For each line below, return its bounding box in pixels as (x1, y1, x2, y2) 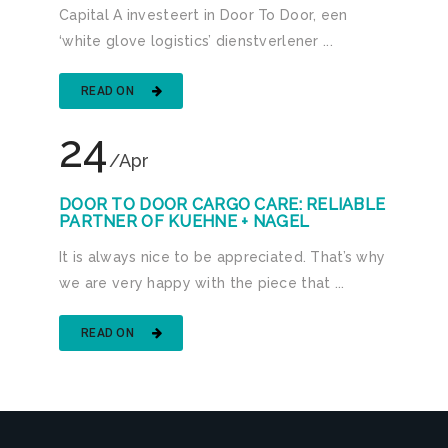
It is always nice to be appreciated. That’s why (59, 248, 386, 265)
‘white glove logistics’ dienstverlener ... (59, 32, 333, 49)
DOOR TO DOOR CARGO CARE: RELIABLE (59, 194, 386, 214)
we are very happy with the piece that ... (59, 274, 345, 291)
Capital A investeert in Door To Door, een (59, 6, 348, 23)
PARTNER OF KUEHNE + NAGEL (59, 211, 310, 231)
